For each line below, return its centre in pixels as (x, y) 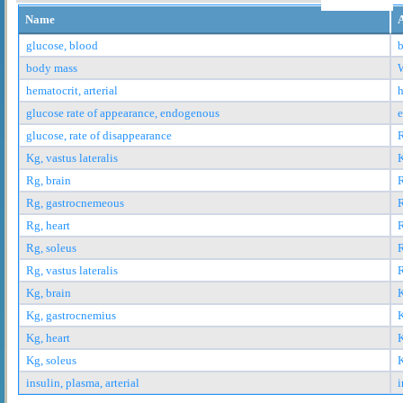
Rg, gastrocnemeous (75, 202)
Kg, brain (49, 292)
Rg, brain (49, 180)
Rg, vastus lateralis (72, 270)
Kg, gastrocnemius (71, 315)
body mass (52, 67)
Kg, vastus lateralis (72, 157)
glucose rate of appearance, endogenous (123, 112)
